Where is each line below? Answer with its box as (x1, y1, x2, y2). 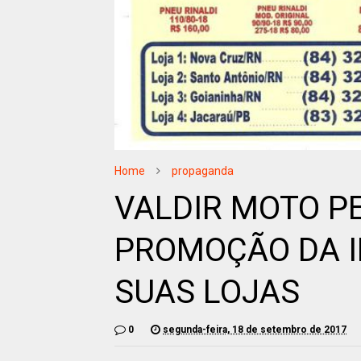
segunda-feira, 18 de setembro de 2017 (163, 324, 346, 336)
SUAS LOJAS (114, 273, 300, 312)
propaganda (172, 164, 234, 178)
